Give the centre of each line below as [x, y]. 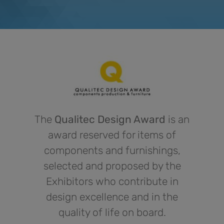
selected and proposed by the [112, 166]
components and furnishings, [112, 150]
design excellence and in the [112, 197]
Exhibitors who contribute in [112, 181]
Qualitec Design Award [109, 119]
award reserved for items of [112, 135]
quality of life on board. [112, 212]
